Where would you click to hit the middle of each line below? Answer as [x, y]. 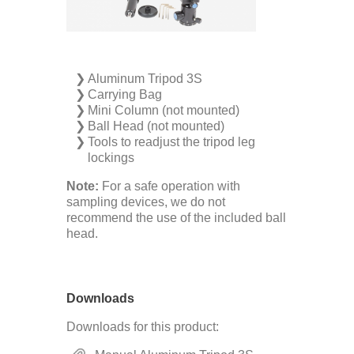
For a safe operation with [169, 186]
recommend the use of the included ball [176, 218]
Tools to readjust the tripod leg [172, 142]
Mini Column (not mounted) [164, 110]
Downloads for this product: [143, 327]
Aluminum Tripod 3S [145, 79]
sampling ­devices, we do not [146, 202]
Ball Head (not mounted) [156, 126]
